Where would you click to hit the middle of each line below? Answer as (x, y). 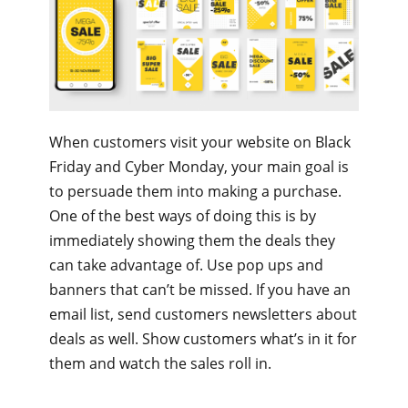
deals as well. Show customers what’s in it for (203, 339)
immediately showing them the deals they (192, 241)
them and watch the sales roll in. (160, 364)
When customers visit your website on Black (200, 143)
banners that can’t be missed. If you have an (200, 290)
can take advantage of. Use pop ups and (186, 265)
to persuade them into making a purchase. (195, 192)
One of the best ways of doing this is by (183, 216)
